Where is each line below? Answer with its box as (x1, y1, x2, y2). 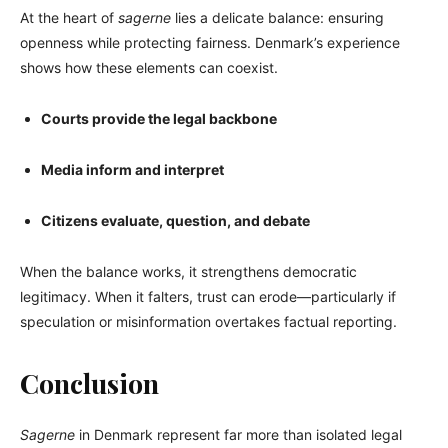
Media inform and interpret (41, 161, 224, 179)
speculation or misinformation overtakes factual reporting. (20, 313, 397, 331)
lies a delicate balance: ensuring (171, 9, 384, 27)
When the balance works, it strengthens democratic (20, 263, 357, 281)
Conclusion (20, 365, 159, 402)
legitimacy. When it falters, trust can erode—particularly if (20, 288, 396, 306)
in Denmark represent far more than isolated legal (75, 426, 402, 444)
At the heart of (20, 9, 118, 27)
